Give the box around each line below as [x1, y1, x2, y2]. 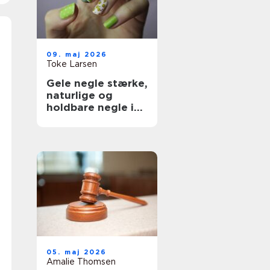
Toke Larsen [46, 59, 97, 69]
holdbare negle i [46, 101, 134, 113]
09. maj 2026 [46, 50, 108, 58]
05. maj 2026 [46, 248, 107, 256]
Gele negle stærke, [46, 77, 107, 89]
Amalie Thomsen [46, 257, 116, 266]
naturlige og [46, 89, 113, 101]
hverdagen [46, 113, 104, 125]
